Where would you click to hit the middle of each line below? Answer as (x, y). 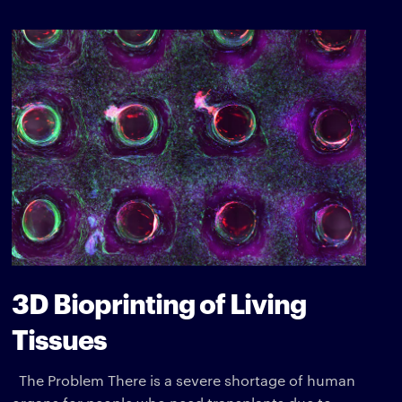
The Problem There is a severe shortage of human (184, 380)
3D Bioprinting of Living (159, 301)
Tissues (60, 337)
